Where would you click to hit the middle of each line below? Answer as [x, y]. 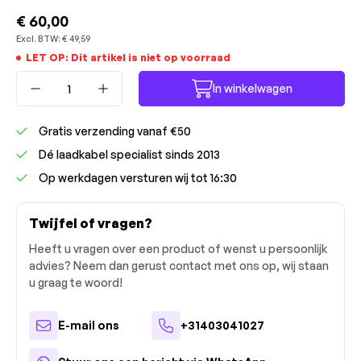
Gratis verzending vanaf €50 [115, 131]
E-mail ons [89, 326]
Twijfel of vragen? [91, 223]
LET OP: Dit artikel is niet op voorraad [128, 58]
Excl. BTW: [38, 39]
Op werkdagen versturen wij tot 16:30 [138, 178]
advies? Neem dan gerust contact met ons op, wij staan [179, 266]
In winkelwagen [252, 88]
